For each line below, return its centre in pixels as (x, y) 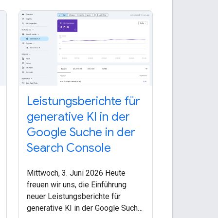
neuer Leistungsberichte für (73, 197)
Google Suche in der (81, 133)
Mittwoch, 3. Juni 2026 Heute (76, 173)
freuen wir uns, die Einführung (76, 185)
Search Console (69, 148)
